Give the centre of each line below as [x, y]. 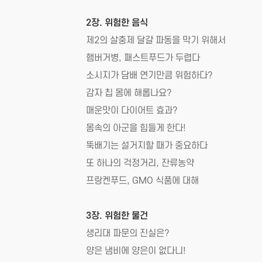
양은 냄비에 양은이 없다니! [136, 251]
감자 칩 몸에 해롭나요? [129, 93]
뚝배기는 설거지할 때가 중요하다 [147, 146]
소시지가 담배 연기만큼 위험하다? [149, 75]
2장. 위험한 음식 [117, 23]
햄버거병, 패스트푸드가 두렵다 [143, 58]
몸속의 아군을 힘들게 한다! [136, 128]
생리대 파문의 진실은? [128, 233]
